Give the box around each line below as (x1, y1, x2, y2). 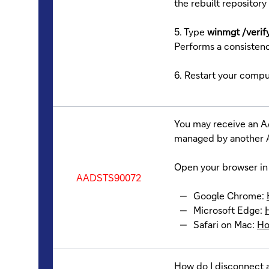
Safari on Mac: (193, 217, 257, 231)
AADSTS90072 (76, 171, 141, 184)
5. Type (174, 25, 207, 38)
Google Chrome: (193, 189, 267, 202)
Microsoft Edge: (193, 203, 265, 216)
